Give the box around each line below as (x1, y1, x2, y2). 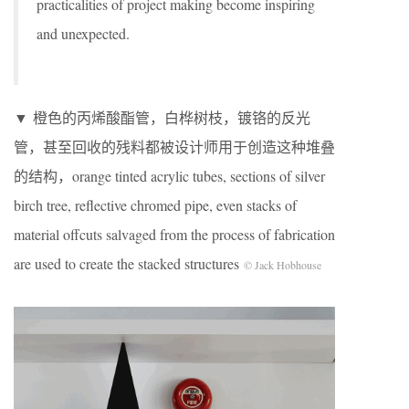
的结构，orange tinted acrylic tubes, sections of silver (14, 166, 325, 186)
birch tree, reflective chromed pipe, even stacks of (14, 195, 297, 215)
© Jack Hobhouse (244, 257, 321, 273)
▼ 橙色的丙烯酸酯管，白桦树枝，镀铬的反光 (14, 108, 310, 128)
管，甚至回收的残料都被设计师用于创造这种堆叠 (14, 137, 335, 157)
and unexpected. (37, 24, 130, 44)
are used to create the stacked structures (14, 254, 244, 274)
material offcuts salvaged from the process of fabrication (14, 225, 335, 245)
